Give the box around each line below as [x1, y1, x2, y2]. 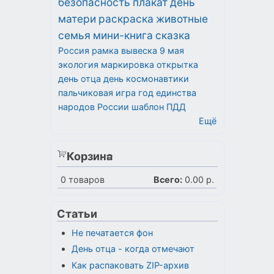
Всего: [154, 174, 182, 185]
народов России [58, 101, 129, 112]
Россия [58, 45, 89, 56]
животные [156, 12, 208, 25]
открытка [157, 59, 198, 70]
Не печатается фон [71, 227, 153, 238]
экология [58, 59, 98, 70]
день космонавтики [103, 73, 189, 84]
